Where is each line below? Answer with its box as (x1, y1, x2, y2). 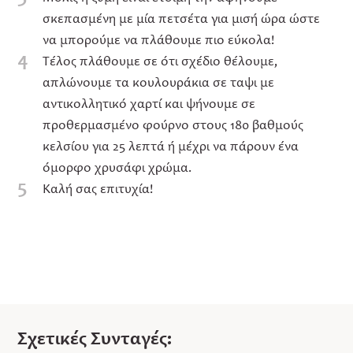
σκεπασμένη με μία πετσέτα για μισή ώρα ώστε (43, 9, 321, 27)
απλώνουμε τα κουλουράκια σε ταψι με (43, 73, 275, 91)
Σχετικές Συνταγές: (17, 325, 173, 349)
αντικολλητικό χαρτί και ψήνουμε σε (43, 95, 256, 112)
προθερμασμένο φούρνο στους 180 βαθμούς (43, 116, 304, 133)
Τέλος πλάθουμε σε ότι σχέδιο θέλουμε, (43, 52, 278, 69)
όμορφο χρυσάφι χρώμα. (43, 158, 192, 176)
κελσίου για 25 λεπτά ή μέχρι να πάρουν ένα (43, 137, 299, 154)
